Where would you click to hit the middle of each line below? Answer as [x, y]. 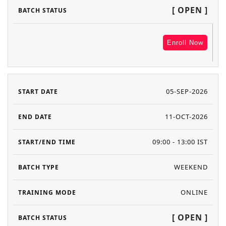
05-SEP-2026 [187, 92]
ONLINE [194, 192]
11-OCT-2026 [186, 117]
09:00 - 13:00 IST [180, 142]
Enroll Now [185, 42]
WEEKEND [191, 167]
